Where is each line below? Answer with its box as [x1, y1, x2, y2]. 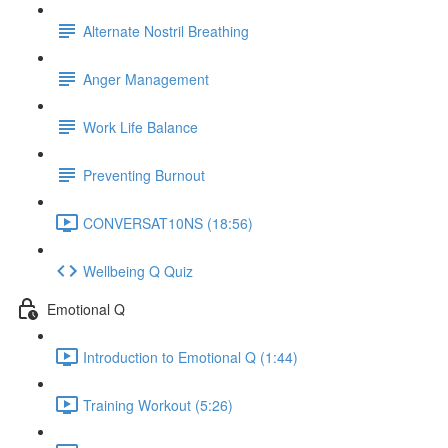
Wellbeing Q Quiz [83, 260, 193, 281]
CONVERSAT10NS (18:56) [83, 212, 253, 233]
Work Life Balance [83, 116, 198, 137]
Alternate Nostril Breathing [83, 20, 249, 41]
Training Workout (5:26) [83, 394, 233, 415]
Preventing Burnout [83, 164, 205, 185]
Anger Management [83, 68, 209, 89]
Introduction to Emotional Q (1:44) [83, 346, 298, 367]
